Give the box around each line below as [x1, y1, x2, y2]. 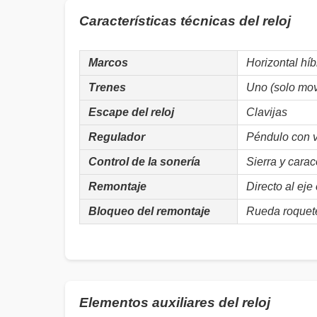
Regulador [88, 131, 145, 143]
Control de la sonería [88, 156, 200, 168]
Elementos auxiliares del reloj [79, 295, 270, 310]
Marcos [88, 57, 128, 69]
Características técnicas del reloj [79, 13, 291, 28]
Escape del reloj [88, 106, 174, 118]
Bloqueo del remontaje [88, 205, 210, 217]
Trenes [88, 81, 126, 93]
